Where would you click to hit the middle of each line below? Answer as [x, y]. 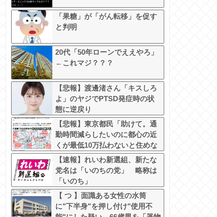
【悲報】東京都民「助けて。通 [106, 124]
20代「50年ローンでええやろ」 [107, 52]
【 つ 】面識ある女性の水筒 [101, 196]
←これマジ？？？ [84, 63]
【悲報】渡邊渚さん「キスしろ [106, 88]
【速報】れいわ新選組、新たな [106, 160]
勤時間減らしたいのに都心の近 [106, 135]
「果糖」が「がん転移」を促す [106, 16]
